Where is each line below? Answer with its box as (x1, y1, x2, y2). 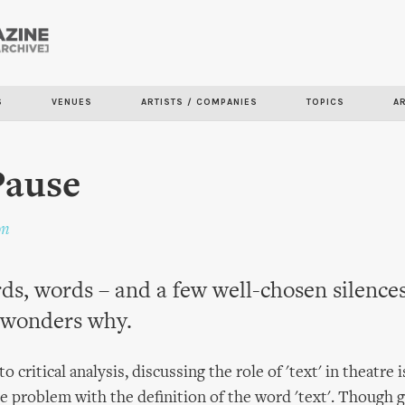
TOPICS (306, 97, 344, 108)
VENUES (52, 97, 92, 108)
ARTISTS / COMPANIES (141, 97, 258, 108)
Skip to (121, 32, 172, 49)
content (121, 82, 177, 99)
